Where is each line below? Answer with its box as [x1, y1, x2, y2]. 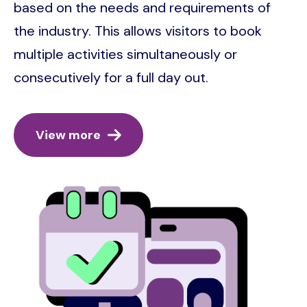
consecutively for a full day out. [14, 68, 208, 86]
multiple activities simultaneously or [14, 45, 237, 63]
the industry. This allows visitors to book [14, 21, 262, 40]
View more [36, 126, 101, 143]
